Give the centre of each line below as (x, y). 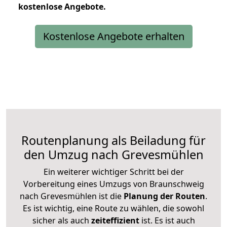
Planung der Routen (163, 196)
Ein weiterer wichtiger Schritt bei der (113, 172)
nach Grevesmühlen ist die (71, 196)
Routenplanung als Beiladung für (113, 140)
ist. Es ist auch (167, 220)
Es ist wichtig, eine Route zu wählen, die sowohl (113, 208)
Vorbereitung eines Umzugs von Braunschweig (113, 184)
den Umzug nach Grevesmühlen (113, 154)
